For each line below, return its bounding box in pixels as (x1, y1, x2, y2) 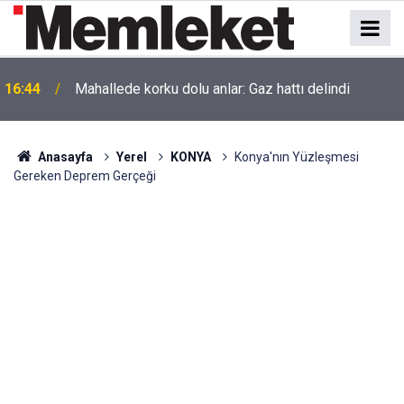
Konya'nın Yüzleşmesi (234, 150, 359, 164)
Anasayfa (34, 150, 93, 164)
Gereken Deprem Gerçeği (14, 169, 156, 183)
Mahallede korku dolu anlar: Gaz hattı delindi (75, 80, 350, 97)
